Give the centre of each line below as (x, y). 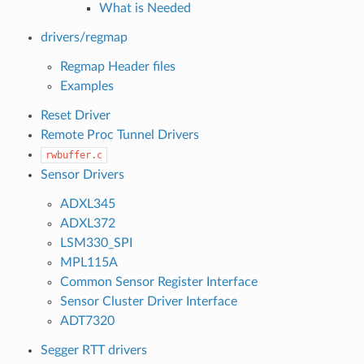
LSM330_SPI (96, 243)
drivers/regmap (84, 37)
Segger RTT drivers (93, 350)
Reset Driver (75, 115)
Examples (87, 86)
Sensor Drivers (82, 174)
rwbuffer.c (74, 155)
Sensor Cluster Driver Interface (148, 301)
